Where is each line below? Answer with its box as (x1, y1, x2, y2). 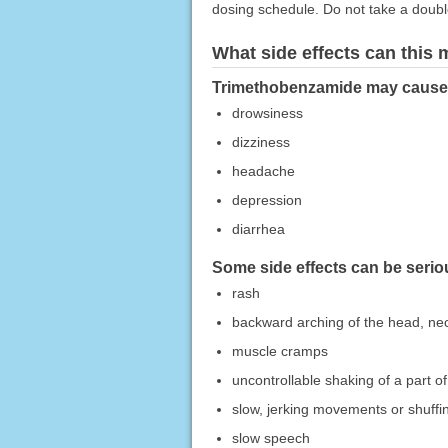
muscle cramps (231, 342, 328, 359)
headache (231, 162, 295, 179)
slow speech (231, 429, 310, 446)
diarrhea (231, 220, 285, 237)
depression (231, 191, 302, 208)
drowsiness (231, 104, 303, 121)
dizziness (231, 133, 290, 150)
